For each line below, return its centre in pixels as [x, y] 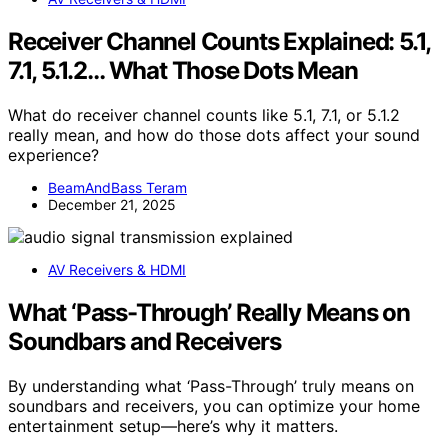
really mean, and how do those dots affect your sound [214, 135]
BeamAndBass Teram [117, 188]
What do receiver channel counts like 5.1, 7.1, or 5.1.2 [204, 115]
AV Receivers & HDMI [117, 270]
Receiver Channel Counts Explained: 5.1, [219, 42]
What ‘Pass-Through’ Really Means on [209, 313]
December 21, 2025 [112, 205]
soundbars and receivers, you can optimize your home [214, 405]
